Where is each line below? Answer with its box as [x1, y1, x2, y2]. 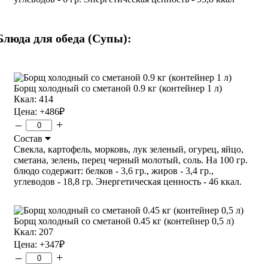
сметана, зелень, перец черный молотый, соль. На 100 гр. [14, 154, 248, 165]
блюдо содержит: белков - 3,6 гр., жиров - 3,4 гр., [14, 165, 214, 176]
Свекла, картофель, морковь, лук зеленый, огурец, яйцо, [14, 144, 243, 154]
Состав [14, 133, 45, 144]
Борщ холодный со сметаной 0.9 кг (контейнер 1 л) [14, 83, 222, 93]
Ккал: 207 [14, 226, 53, 237]
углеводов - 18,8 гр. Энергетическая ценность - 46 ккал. [14, 176, 242, 187]
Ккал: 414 [14, 93, 53, 104]
